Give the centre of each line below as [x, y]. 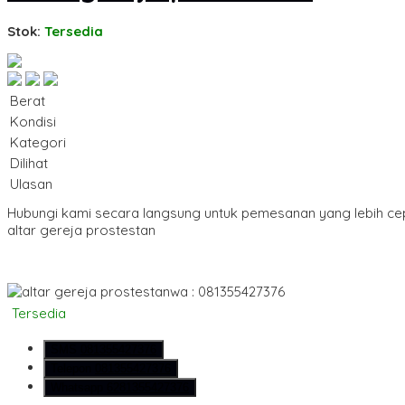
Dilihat [29, 164]
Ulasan [31, 184]
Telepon [73, 369]
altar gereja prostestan [81, 231]
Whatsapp [79, 388]
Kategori [38, 143]
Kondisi [33, 122]
